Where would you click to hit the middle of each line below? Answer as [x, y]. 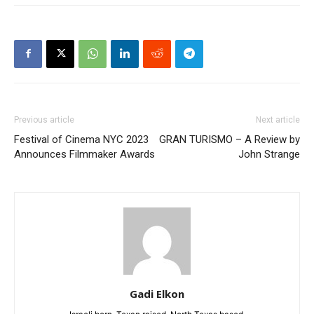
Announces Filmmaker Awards [84, 154]
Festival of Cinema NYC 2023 [81, 139]
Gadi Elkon [157, 293]
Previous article [44, 120]
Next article [278, 120]
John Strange [269, 154]
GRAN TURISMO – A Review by [230, 139]
